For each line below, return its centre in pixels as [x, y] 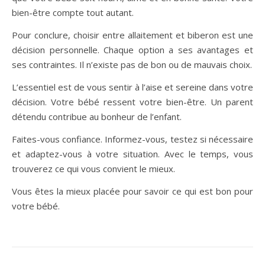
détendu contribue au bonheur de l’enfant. [97, 116]
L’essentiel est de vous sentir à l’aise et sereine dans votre [132, 87]
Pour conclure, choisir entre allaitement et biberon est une [132, 35]
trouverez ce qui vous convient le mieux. [93, 168]
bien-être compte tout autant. [73, 12]
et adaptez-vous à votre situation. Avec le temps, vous [132, 153]
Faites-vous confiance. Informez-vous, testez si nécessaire [132, 139]
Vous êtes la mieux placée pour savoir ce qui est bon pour [132, 191]
